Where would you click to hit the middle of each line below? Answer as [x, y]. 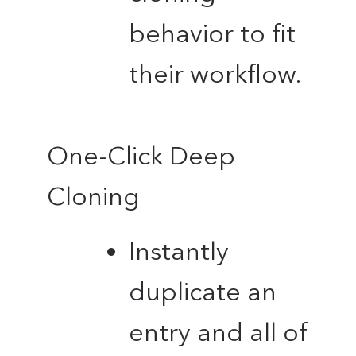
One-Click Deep [141, 155]
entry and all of [218, 332]
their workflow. [215, 74]
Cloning [94, 196]
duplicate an [202, 291]
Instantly [178, 251]
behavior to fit [212, 34]
